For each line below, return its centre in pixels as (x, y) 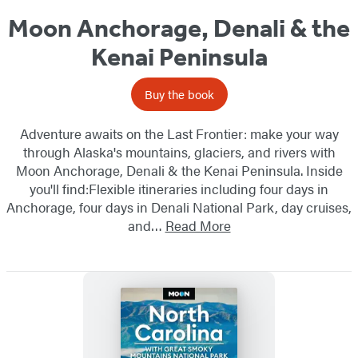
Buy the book (179, 94)
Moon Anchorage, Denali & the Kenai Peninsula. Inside (179, 171)
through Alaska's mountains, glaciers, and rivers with (179, 152)
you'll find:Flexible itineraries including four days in (179, 189)
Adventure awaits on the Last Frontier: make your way (179, 134)
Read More (198, 226)
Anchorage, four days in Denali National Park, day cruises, (179, 207)
